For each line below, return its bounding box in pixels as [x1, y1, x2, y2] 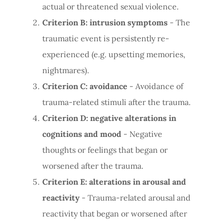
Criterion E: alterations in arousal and [42, 177, 186, 187]
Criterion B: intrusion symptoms [42, 17, 168, 27]
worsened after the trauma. [42, 161, 143, 171]
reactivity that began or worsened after [42, 209, 187, 219]
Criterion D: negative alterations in [42, 113, 176, 123]
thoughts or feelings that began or [42, 145, 168, 155]
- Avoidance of [127, 81, 183, 91]
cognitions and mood [42, 129, 121, 139]
